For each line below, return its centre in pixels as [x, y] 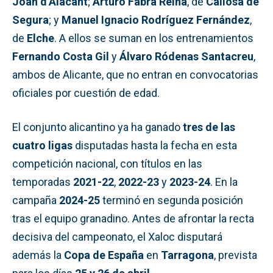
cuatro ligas [42, 145]
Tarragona [187, 255]
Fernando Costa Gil [61, 56]
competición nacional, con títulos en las [107, 163]
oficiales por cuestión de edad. [86, 93]
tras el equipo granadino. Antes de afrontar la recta [133, 218]
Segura [30, 19]
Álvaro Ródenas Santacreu [186, 56]
